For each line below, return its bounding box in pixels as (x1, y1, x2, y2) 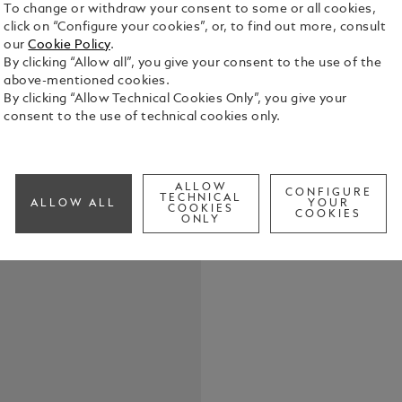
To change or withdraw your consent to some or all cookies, (4, 4, 377, 16)
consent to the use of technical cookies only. (4, 111, 281, 124)
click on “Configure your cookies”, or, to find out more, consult (4, 22, 387, 34)
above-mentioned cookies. (4, 75, 170, 88)
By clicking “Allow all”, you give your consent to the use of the (4, 57, 382, 70)
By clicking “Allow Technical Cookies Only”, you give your (4, 93, 347, 106)
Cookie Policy (28, 39, 110, 52)
